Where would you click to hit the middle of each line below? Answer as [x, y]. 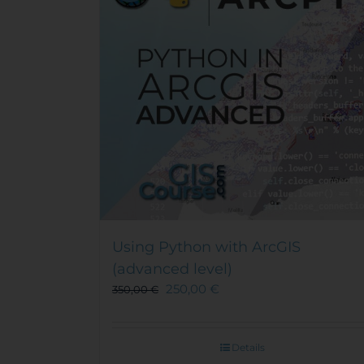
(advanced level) [172, 269]
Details [249, 347]
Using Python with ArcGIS [206, 247]
